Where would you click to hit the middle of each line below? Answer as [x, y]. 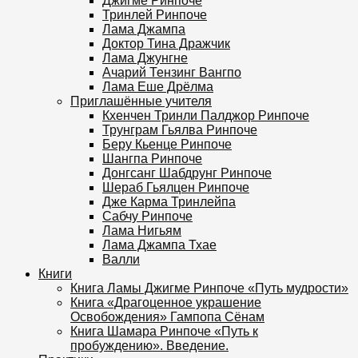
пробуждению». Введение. [149, 345]
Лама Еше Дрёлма [158, 86]
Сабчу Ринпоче [147, 216]
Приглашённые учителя [141, 101]
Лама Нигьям [142, 230]
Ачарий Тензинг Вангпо [172, 72]
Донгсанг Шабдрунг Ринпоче [187, 173]
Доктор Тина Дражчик [166, 43]
